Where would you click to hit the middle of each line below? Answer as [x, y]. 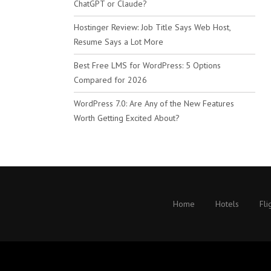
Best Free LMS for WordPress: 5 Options [147, 65]
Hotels [227, 204]
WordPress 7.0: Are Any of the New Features [154, 103]
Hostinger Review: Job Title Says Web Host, [152, 27]
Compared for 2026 [110, 80]
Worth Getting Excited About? [127, 118]
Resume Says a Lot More [119, 42]
